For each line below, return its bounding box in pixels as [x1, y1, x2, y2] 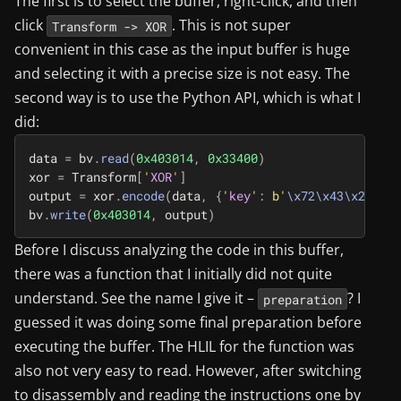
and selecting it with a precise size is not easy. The [14, 64, 350, 84]
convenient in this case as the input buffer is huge [14, 39, 350, 60]
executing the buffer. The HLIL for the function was [14, 337, 354, 357]
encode [122, 187, 165, 205]
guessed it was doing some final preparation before [14, 312, 362, 333]
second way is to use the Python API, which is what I [14, 88, 361, 108]
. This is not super [171, 15, 291, 36]
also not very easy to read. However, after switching [14, 361, 362, 381]
